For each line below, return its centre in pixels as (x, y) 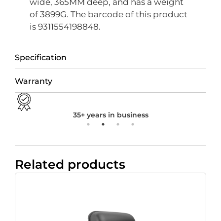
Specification (41, 57)
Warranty (34, 81)
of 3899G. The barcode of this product (109, 15)
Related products (70, 164)
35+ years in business (110, 115)
